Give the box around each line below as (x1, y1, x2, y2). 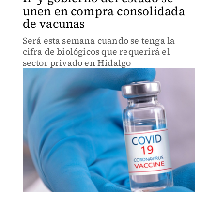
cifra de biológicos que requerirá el (22, 46, 170, 58)
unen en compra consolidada (22, 3, 185, 19)
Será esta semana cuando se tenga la (22, 34, 175, 46)
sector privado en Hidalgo (22, 57, 131, 69)
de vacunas (22, 15, 85, 31)
